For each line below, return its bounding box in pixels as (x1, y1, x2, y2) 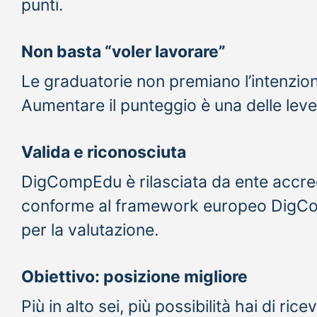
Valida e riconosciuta (21, 142, 186, 162)
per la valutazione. (21, 219, 158, 240)
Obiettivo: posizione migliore (21, 266, 248, 287)
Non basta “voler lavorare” (21, 41, 226, 62)
